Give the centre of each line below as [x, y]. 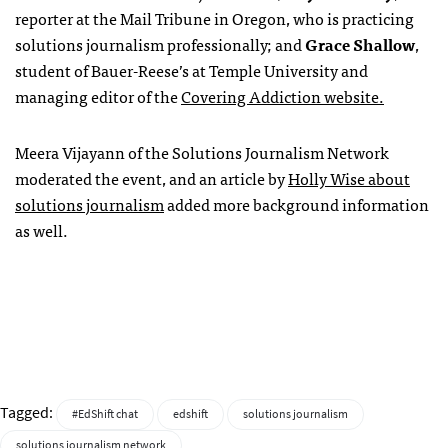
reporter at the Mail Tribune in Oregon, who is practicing [214, 17]
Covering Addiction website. [282, 95]
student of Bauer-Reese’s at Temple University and [191, 69]
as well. [41, 229]
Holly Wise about [349, 177]
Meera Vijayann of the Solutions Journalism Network [202, 151]
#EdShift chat [105, 413]
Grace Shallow [360, 43]
